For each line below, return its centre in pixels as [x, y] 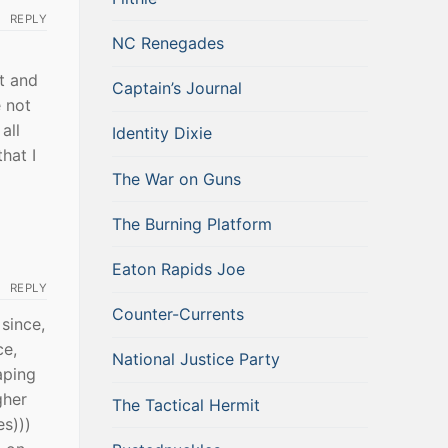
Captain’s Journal [177, 88]
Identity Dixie [162, 133]
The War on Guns [176, 178]
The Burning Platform [192, 223]
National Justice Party [196, 359]
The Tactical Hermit [186, 404]
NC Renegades [168, 43]
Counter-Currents [178, 314]
